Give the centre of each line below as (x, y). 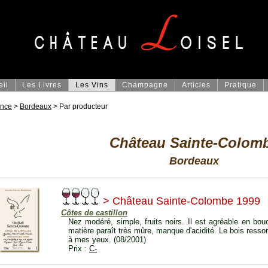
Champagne (145, 85)
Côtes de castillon (94, 213)
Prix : (79, 249)
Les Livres (42, 85)
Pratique (240, 85)
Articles (196, 85)
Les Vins (92, 85)
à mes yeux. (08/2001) (107, 240)
